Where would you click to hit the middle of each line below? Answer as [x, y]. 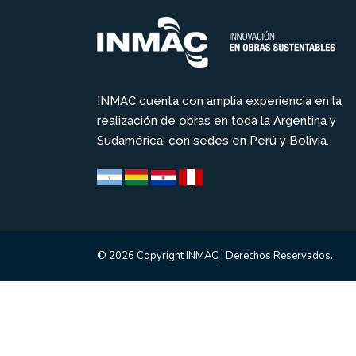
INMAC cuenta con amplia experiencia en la [219, 101]
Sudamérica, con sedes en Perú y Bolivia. [213, 141]
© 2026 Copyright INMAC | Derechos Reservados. [215, 255]
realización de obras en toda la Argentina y [217, 121]
